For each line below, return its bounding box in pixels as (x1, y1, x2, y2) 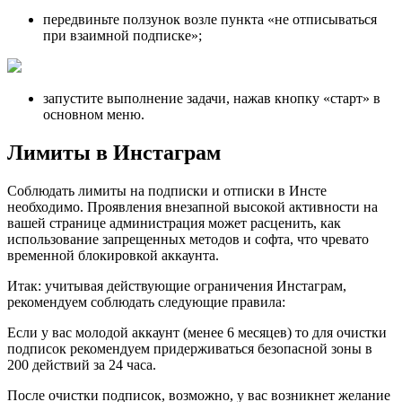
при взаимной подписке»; (43, 28, 202, 44)
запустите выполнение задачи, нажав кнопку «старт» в (43, 91, 380, 107)
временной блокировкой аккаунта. (7, 248, 219, 264)
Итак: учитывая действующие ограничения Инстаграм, (7, 278, 346, 294)
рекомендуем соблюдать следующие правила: (7, 294, 285, 310)
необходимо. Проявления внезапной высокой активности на (7, 199, 378, 215)
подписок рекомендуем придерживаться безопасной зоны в (7, 341, 372, 357)
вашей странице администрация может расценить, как (7, 215, 341, 232)
